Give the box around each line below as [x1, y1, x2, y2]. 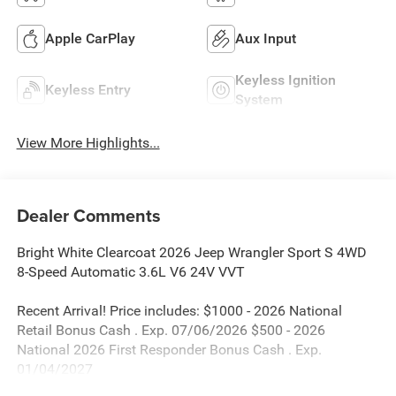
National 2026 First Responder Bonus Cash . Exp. [16, 340, 322, 358]
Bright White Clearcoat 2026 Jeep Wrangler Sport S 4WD [16, 243, 367, 261]
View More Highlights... [16, 134, 160, 152]
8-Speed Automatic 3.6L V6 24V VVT [16, 263, 245, 280]
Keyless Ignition [235, 71, 336, 88]
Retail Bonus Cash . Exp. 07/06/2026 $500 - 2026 [16, 321, 325, 339]
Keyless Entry [44, 80, 131, 98]
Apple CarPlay [44, 29, 135, 47]
